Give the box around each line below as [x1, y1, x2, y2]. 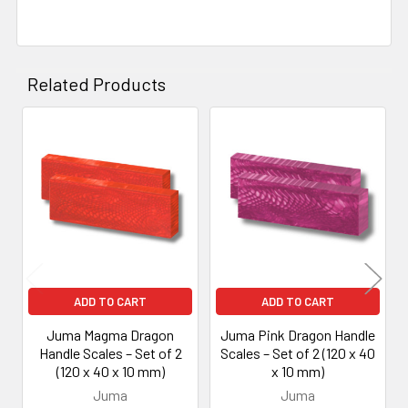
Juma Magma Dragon [46, 325, 174, 343]
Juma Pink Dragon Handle [220, 325, 375, 343]
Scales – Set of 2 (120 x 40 [220, 343, 375, 362]
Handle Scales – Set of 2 [38, 343, 182, 362]
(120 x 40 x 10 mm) [56, 362, 165, 380]
